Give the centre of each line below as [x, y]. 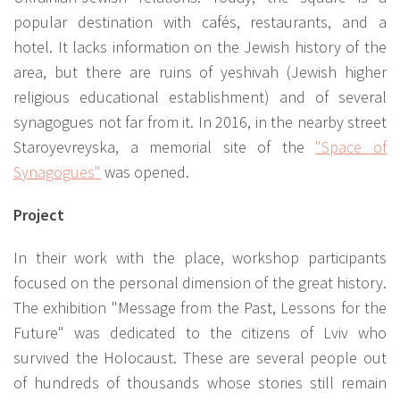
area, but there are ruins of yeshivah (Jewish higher [200, 71]
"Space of [351, 146]
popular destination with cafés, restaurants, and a [200, 21]
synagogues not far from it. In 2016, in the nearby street [200, 121]
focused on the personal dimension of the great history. [200, 282]
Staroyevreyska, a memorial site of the [165, 146]
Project [39, 214]
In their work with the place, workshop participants [200, 257]
